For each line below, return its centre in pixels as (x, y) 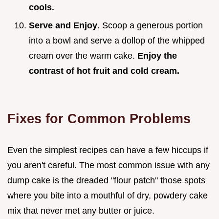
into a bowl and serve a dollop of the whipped (117, 40)
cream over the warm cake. (83, 55)
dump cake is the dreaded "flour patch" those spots (106, 180)
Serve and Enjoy (63, 25)
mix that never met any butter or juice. (81, 210)
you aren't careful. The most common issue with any (109, 165)
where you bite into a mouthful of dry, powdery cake (108, 195)
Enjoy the (157, 55)
